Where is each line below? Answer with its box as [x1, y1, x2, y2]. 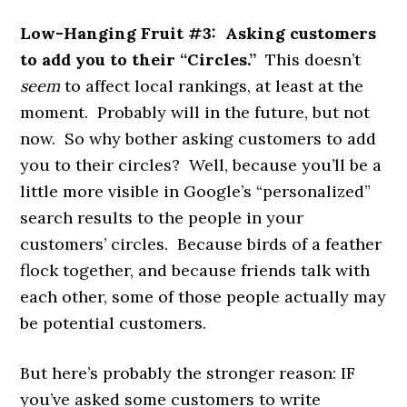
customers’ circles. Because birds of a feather [20, 233, 382, 254]
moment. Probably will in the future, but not [20, 101, 371, 123]
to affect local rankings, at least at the [60, 74, 364, 96]
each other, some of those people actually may [20, 285, 387, 307]
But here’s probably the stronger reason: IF [20, 362, 356, 383]
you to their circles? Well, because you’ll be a [20, 154, 382, 175]
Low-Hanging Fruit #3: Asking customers [20, 22, 377, 44]
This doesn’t [256, 48, 362, 70]
